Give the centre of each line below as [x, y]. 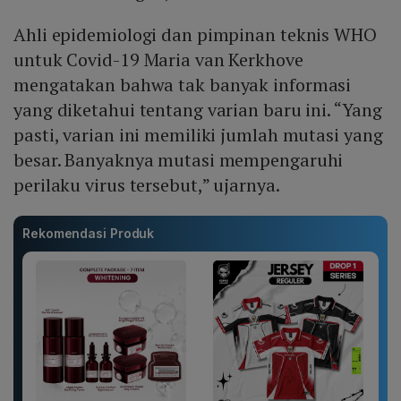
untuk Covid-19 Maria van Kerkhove [158, 60]
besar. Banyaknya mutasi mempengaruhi [179, 160]
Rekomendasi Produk [89, 234]
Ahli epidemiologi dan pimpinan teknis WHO [195, 35]
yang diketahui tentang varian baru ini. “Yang [198, 110]
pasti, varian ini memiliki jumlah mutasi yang [198, 135]
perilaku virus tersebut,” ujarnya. [147, 185]
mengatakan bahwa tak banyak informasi [183, 85]
